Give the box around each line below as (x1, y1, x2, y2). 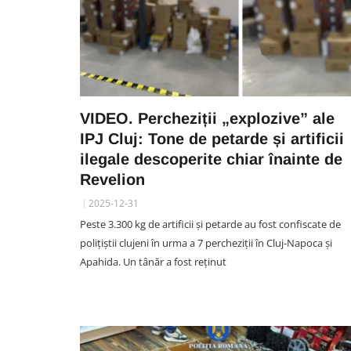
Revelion (80, 171, 145, 188)
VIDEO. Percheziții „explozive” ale (80, 110, 335, 127)
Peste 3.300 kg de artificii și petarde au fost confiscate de (80, 217, 341, 231)
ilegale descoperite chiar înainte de (80, 150, 342, 168)
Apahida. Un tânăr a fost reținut (80, 255, 226, 269)
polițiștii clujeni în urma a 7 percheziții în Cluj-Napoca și (80, 236, 332, 250)
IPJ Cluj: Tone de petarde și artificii (80, 130, 344, 147)
